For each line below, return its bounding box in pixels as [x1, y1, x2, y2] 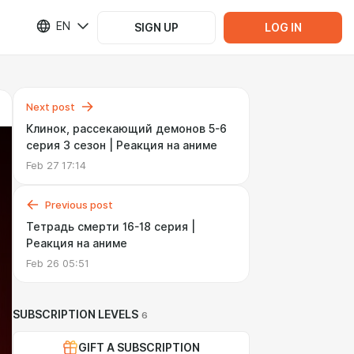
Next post [26, 100, 75, 113]
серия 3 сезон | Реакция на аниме [26, 139, 217, 152]
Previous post [45, 198, 113, 211]
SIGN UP [134, 21, 179, 34]
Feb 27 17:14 [26, 159, 86, 171]
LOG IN [264, 21, 302, 34]
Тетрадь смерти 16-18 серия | [26, 220, 195, 233]
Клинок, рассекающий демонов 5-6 [26, 122, 227, 135]
